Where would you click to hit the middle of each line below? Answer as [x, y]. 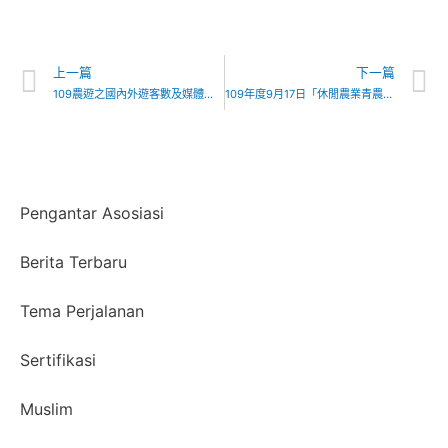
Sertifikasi [58, 360]
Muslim [46, 409]
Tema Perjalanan [82, 311]
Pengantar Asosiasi [92, 213]
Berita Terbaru [73, 262]
